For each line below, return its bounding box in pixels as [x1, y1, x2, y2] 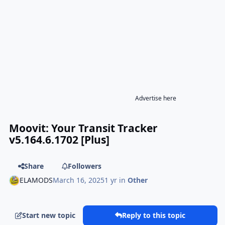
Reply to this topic [122, 210, 186, 220]
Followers [67, 161, 101, 171]
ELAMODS [20, 175, 53, 185]
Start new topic [22, 210, 76, 220]
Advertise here [135, 93, 176, 102]
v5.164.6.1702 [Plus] [9, 133, 110, 147]
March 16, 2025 [53, 175, 105, 185]
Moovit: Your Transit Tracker [9, 121, 158, 135]
